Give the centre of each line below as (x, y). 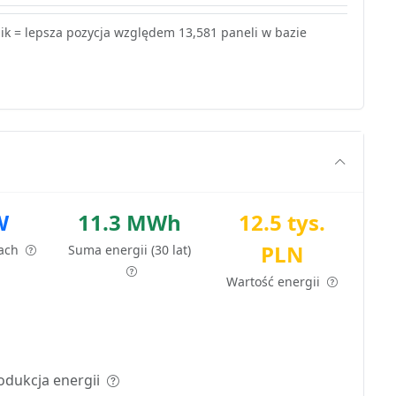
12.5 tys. (282, 222)
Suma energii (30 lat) (130, 249)
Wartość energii (275, 281)
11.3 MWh (130, 222)
